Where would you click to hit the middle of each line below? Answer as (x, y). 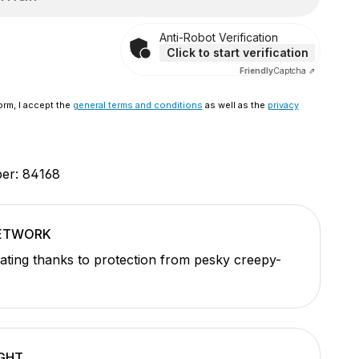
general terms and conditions (137, 105)
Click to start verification (237, 52)
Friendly (256, 71)
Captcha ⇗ (294, 71)
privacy (283, 105)
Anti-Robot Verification (219, 37)
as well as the (235, 105)
